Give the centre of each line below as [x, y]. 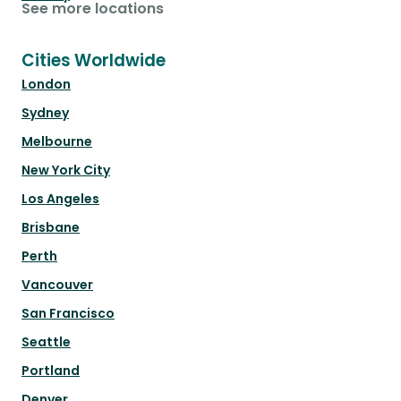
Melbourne [57, 142]
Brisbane [51, 228]
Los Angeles [60, 199]
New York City [66, 171]
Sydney [45, 113]
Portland [51, 371]
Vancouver [57, 285]
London [46, 85]
